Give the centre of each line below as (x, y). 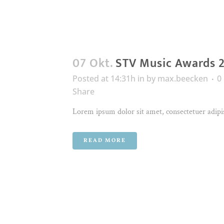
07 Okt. (92, 63)
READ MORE (105, 141)
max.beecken (183, 78)
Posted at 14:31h (104, 78)
